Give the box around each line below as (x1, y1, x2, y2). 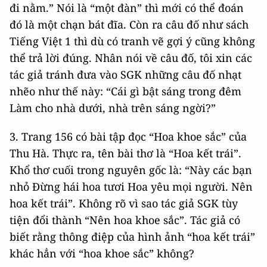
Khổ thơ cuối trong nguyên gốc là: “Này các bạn (10, 163, 252, 178)
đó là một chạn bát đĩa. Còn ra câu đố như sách (10, 17, 249, 32)
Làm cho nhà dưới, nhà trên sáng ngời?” (10, 101, 216, 116)
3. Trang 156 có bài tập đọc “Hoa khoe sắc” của (10, 129, 247, 144)
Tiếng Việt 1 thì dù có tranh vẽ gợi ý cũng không (10, 34, 255, 49)
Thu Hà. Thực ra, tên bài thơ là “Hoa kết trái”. (10, 146, 241, 161)
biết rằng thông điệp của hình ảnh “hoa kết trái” (10, 229, 255, 244)
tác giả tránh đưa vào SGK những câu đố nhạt (10, 67, 241, 82)
